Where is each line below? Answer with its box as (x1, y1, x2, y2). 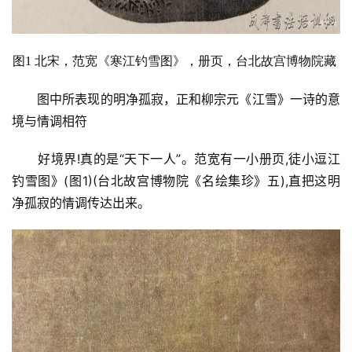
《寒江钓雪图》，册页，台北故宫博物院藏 (97, 54, 336, 68)
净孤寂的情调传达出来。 (12, 195, 150, 211)
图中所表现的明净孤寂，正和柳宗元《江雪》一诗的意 (37, 91, 341, 108)
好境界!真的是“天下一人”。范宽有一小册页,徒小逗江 (38, 151, 341, 167)
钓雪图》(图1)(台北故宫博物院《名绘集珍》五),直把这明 (12, 173, 340, 189)
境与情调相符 (12, 113, 87, 130)
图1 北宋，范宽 (13, 54, 97, 68)
